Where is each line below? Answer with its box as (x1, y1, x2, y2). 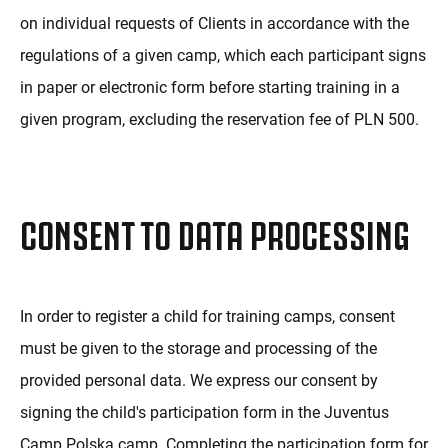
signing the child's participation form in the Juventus (20, 403, 389, 423)
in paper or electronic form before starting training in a (20, 78, 400, 98)
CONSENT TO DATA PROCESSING (20, 207, 410, 256)
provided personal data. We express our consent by (20, 371, 378, 391)
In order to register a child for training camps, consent (20, 307, 395, 327)
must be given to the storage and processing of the (20, 339, 377, 359)
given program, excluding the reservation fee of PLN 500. (20, 110, 419, 130)
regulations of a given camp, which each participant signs (20, 46, 426, 66)
